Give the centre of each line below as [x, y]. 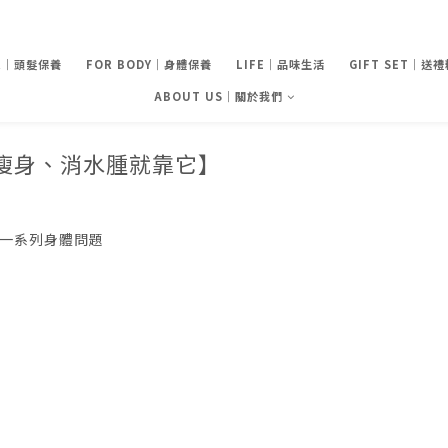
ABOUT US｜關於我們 [218, 96]
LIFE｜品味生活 [280, 64]
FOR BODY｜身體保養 [149, 64]
